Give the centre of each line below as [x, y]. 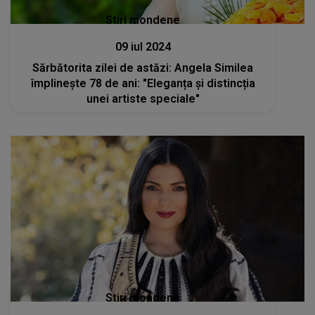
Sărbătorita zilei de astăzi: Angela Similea [143, 67]
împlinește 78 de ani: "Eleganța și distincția [143, 83]
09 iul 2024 [143, 46]
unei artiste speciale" [143, 98]
